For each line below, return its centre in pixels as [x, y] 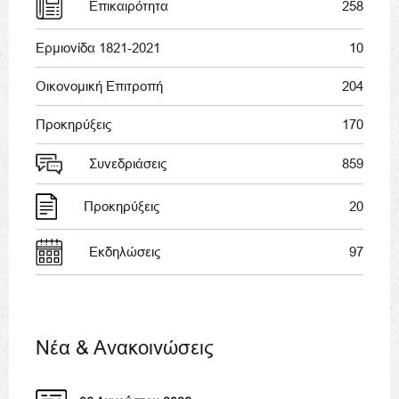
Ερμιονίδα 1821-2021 [98, 47]
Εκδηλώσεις [125, 252]
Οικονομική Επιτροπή [99, 85]
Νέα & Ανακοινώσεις [125, 348]
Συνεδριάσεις [128, 164]
